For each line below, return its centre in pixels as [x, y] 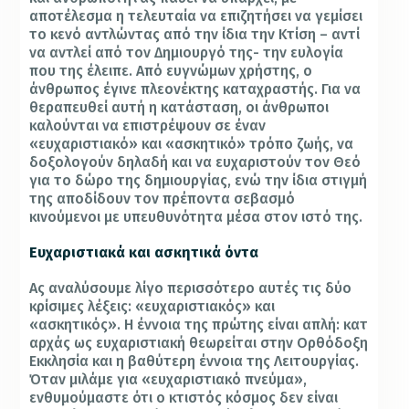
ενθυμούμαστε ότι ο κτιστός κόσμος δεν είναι [184, 398]
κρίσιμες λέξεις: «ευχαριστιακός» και [152, 307]
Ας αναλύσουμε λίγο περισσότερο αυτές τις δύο [191, 288]
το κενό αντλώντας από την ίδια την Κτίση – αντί [195, 34]
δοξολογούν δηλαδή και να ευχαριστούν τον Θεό [195, 162]
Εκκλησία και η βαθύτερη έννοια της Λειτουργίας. [194, 362]
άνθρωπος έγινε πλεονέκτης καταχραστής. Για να [195, 89]
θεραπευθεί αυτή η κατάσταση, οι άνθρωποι [179, 107]
